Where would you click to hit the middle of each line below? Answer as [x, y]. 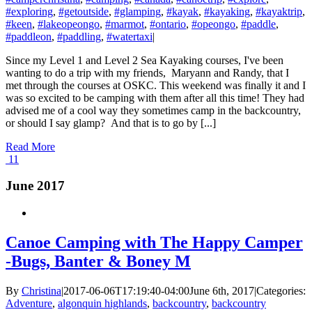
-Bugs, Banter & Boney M [98, 261]
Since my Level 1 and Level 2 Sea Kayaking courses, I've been [145, 60]
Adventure [29, 303]
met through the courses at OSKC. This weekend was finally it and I [156, 85]
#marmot [125, 24]
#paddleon [29, 36]
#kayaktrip [279, 11]
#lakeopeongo [69, 24]
